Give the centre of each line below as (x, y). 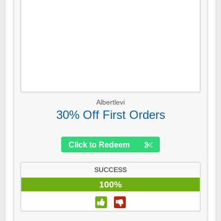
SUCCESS (110, 170)
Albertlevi (110, 103)
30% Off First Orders (110, 115)
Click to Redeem (99, 145)
